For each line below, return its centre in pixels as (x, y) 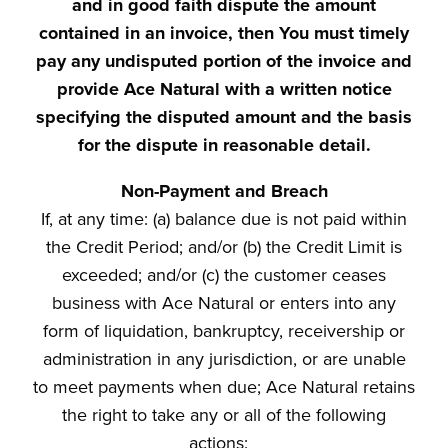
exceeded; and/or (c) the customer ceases (224, 275)
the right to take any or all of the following (224, 415)
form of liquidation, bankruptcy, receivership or (224, 331)
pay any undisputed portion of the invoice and (224, 61)
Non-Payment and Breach (224, 191)
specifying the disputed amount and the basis (224, 117)
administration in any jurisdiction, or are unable (224, 359)
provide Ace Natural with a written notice (224, 89)
